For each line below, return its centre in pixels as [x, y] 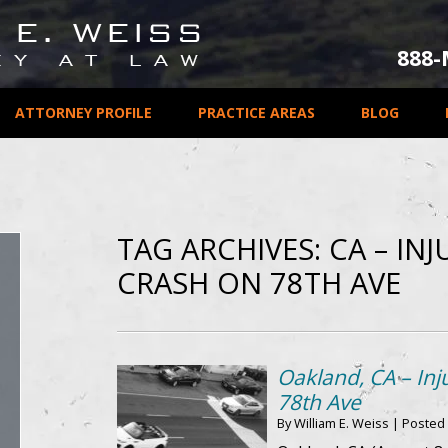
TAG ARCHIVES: [223, 248]
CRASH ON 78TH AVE [259, 282]
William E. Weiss [341, 423]
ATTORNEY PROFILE [83, 112]
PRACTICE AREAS [256, 112]
